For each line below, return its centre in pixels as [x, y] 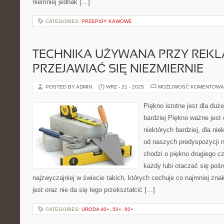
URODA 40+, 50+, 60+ [107, 209]
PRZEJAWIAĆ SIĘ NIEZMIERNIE [118, 69]
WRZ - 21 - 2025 [125, 87]
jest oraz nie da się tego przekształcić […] [94, 190]
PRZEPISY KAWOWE [107, 21]
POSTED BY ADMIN [69, 87]
